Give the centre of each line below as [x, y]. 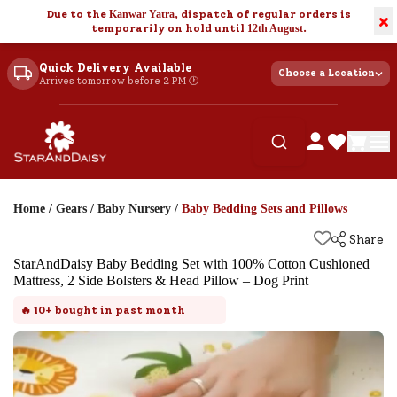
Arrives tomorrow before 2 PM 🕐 [119, 81]
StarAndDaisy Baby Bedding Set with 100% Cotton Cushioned [191, 264]
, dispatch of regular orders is [262, 14]
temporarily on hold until [169, 28]
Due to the [78, 14]
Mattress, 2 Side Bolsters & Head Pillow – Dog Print [161, 280]
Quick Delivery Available [115, 67]
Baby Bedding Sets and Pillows [265, 209]
